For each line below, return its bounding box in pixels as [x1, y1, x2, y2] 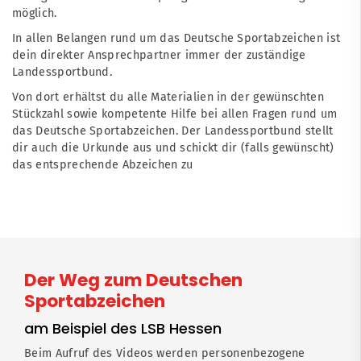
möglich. [12, 6, 57, 20]
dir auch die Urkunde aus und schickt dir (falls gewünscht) [12, 140, 334, 155]
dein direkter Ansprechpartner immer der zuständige [12, 48, 306, 62]
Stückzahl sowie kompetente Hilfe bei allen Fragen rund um [12, 106, 338, 121]
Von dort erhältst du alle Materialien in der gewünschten [12, 89, 324, 104]
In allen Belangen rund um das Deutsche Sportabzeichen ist [12, 31, 341, 45]
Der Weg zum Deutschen [24, 267, 243, 293]
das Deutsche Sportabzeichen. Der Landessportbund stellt [12, 123, 334, 138]
